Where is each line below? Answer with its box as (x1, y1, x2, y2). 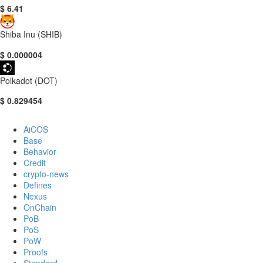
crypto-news (23, 168, 69, 180)
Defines (23, 179, 52, 191)
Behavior (23, 146, 56, 158)
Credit (23, 157, 46, 169)
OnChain (23, 201, 56, 214)
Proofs (23, 246, 48, 258)
